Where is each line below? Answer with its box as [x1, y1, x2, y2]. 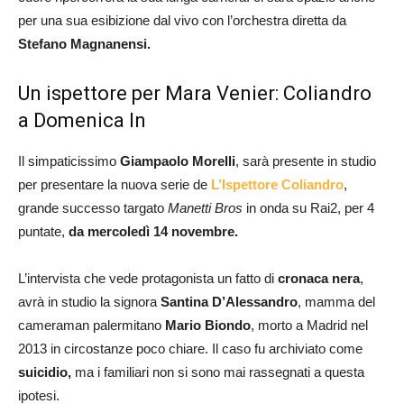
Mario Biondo [165, 317, 251, 333]
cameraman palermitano [18, 317, 165, 333]
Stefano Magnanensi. [18, 35, 151, 51]
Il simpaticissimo [18, 152, 120, 169]
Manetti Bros [168, 199, 243, 216]
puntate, [18, 223, 69, 239]
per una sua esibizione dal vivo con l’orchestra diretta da [18, 12, 346, 28]
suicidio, [18, 363, 71, 380]
